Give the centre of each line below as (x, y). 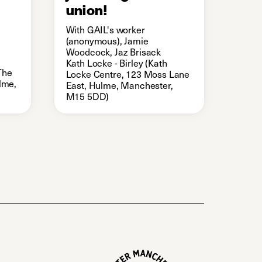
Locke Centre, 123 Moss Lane (128, 74)
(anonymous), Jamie (107, 41)
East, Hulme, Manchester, (119, 85)
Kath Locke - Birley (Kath (116, 63)
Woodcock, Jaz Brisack (113, 52)
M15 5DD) (87, 96)
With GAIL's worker (105, 30)
